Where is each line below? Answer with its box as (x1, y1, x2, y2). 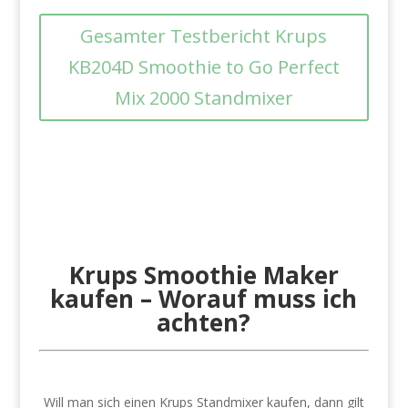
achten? (157, 306, 251, 339)
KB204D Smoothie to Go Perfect (67, 55, 340, 79)
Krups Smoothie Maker (68, 259, 339, 291)
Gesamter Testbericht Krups (80, 24, 328, 48)
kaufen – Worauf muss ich (50, 282, 358, 315)
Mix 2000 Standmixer (114, 86, 293, 110)
